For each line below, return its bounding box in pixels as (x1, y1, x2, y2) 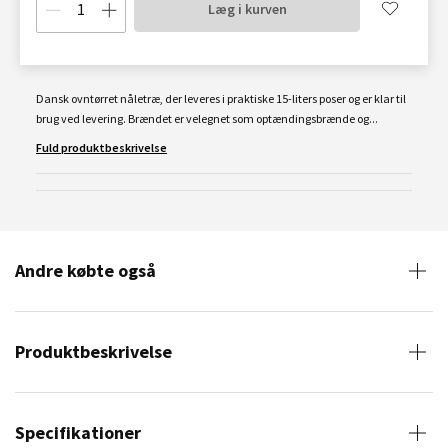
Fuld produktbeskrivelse (36, 140, 167, 155)
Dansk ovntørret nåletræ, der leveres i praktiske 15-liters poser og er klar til (36, 91, 406, 106)
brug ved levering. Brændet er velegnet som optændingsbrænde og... (36, 111, 378, 126)
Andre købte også (15, 259, 156, 282)
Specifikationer (15, 421, 141, 444)
